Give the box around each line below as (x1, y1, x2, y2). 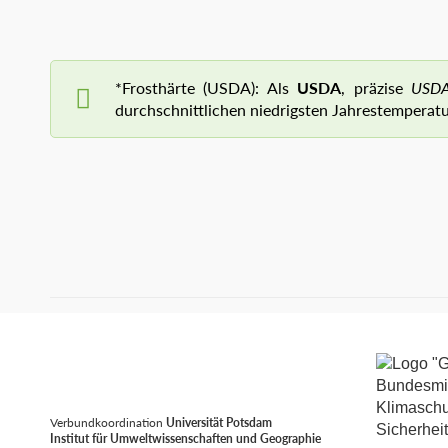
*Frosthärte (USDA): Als (115, 76, 298, 99)
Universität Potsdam (166, 414, 272, 432)
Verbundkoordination (50, 414, 166, 432)
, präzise (341, 76, 412, 99)
